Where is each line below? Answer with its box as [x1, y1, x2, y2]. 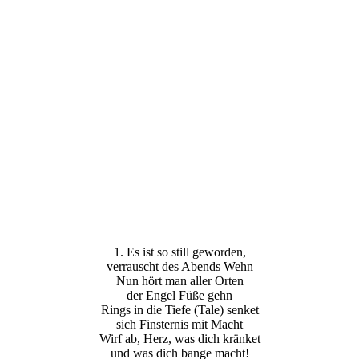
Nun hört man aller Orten [115, 273, 244, 288]
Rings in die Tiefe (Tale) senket [100, 302, 259, 317]
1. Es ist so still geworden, [113, 244, 246, 259]
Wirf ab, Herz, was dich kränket [99, 331, 260, 345]
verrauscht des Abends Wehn [106, 259, 253, 273]
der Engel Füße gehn [127, 288, 232, 302]
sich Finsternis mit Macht [116, 317, 243, 331]
